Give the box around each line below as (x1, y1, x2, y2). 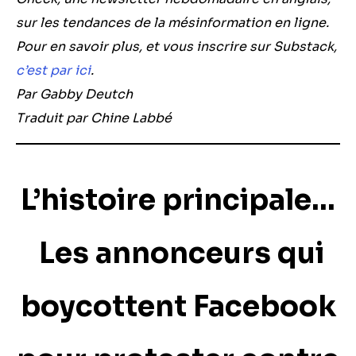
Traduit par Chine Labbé (16, 110, 172, 126)
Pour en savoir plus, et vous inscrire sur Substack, (16, 38, 337, 55)
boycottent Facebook (20, 288, 336, 324)
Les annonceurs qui (32, 235, 324, 271)
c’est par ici (16, 62, 91, 79)
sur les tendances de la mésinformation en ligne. (16, 14, 329, 31)
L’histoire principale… (21, 182, 335, 218)
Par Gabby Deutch (16, 86, 133, 103)
